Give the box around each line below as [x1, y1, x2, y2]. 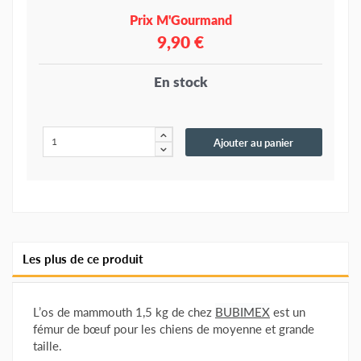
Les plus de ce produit [23, 250, 143, 267]
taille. [33, 336, 62, 354]
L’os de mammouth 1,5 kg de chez [33, 302, 215, 320]
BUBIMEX [215, 302, 270, 320]
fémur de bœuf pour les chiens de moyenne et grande [33, 319, 314, 337]
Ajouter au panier [214, 134, 294, 150]
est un [270, 302, 305, 320]
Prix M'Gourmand [129, 10, 232, 29]
